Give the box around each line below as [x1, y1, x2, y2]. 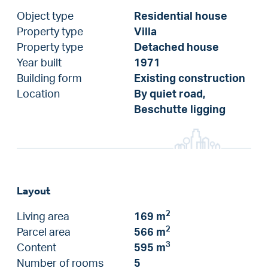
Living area [17, 212, 69, 222]
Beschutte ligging [134, 105, 226, 115]
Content [17, 243, 56, 253]
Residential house [134, 11, 227, 22]
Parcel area [17, 227, 71, 237]
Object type [17, 11, 74, 22]
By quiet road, [134, 89, 205, 99]
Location [17, 89, 60, 99]
